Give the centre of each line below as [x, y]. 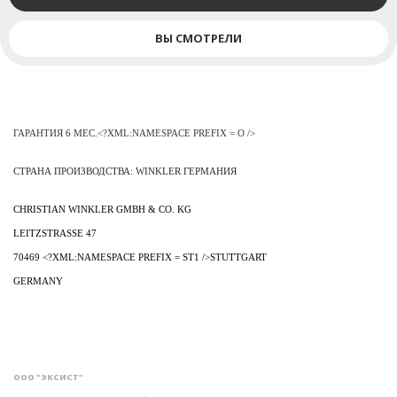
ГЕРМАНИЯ [210, 171]
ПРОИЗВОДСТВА [92, 171]
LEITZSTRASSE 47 [55, 234]
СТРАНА [32, 171]
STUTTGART [238, 257]
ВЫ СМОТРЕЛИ [198, 38]
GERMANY [38, 281]
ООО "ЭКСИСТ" [48, 377]
